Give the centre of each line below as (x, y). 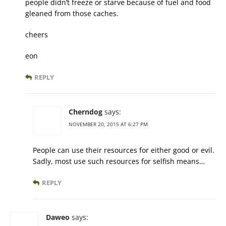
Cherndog (86, 111)
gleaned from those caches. (72, 13)
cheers (37, 34)
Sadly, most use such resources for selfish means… (119, 161)
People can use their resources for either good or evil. (124, 150)
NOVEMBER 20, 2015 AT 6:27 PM (108, 124)
